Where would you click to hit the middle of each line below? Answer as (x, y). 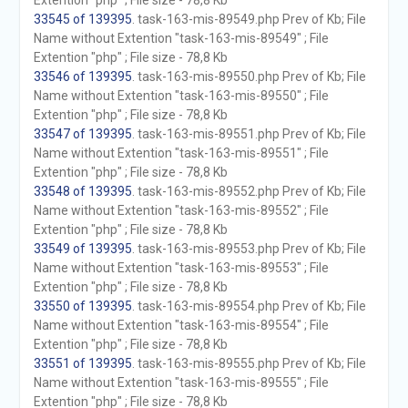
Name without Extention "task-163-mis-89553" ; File (181, 268)
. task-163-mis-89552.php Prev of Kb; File (249, 191)
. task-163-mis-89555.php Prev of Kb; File (249, 363)
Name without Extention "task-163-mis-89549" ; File (181, 38)
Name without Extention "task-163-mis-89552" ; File (181, 210)
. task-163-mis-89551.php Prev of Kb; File (249, 134)
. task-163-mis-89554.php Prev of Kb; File (249, 306)
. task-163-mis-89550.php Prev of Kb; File (249, 76)
